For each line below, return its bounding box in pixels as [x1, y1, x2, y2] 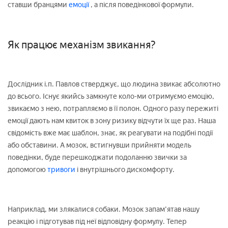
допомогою [8, 165, 46, 174]
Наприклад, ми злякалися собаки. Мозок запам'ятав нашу [8, 205, 199, 214]
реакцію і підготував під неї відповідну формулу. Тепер [8, 217, 187, 226]
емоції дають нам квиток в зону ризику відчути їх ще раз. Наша [8, 116, 216, 125]
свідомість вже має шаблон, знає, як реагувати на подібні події [8, 128, 213, 137]
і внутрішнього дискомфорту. [77, 165, 175, 174]
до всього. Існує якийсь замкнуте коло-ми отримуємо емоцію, [8, 92, 214, 101]
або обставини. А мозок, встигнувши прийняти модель [8, 140, 191, 150]
